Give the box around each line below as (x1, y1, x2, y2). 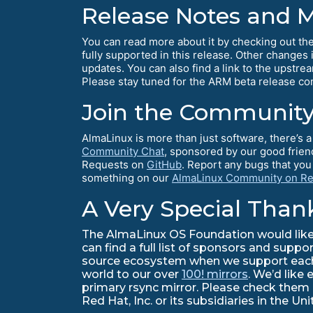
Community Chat (82, 145, 164, 159)
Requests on (82, 158, 147, 172)
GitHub (147, 158, 182, 172)
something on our (82, 171, 172, 185)
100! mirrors (182, 268, 248, 282)
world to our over (82, 268, 182, 282)
